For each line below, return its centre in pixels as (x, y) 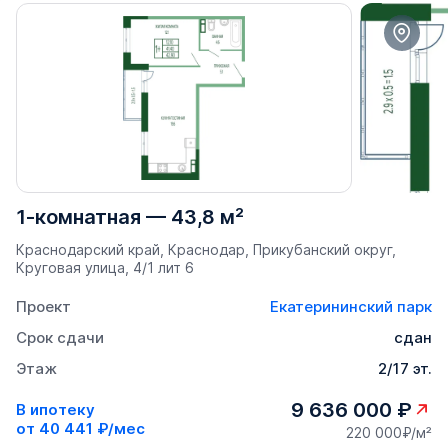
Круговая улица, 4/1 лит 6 (105, 267)
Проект (43, 306)
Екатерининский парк (351, 306)
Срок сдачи (60, 337)
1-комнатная (78, 216)
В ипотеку (55, 410)
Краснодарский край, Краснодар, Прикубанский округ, (206, 249)
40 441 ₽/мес (92, 429)
